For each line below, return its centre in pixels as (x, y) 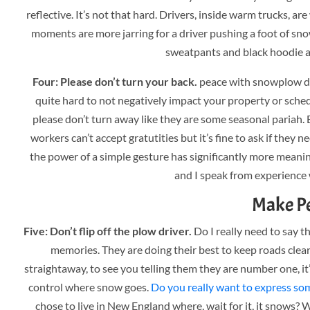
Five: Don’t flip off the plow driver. (107, 231)
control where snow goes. (90, 287)
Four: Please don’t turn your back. (115, 82)
